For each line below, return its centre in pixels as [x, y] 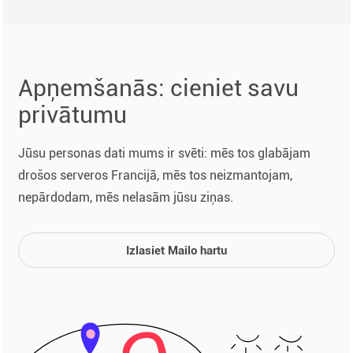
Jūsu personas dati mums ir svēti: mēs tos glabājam [164, 153]
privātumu [72, 115]
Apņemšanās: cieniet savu [158, 88]
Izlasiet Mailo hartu [176, 251]
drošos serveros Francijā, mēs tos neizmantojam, [155, 175]
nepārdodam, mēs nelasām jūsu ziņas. [126, 197]
